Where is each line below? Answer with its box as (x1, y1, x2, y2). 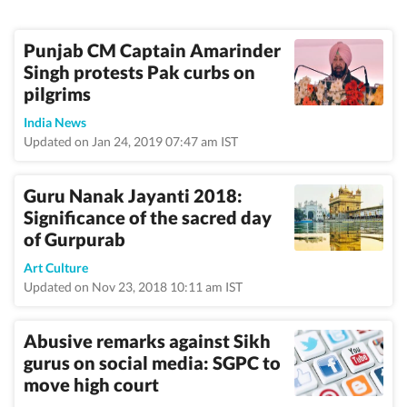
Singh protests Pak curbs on (24, 61, 255, 83)
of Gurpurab (24, 228, 125, 250)
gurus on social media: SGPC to (24, 352, 281, 373)
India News (24, 114, 86, 130)
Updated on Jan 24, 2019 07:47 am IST (24, 134, 238, 149)
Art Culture (24, 260, 88, 275)
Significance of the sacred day (24, 206, 272, 228)
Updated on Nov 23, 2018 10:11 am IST (24, 279, 243, 294)
